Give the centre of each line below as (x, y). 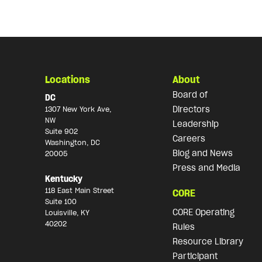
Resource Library (208, 241)
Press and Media (207, 168)
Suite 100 (61, 202)
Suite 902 (61, 131)
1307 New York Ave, (78, 109)
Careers (189, 138)
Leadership (196, 124)
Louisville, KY (67, 213)
